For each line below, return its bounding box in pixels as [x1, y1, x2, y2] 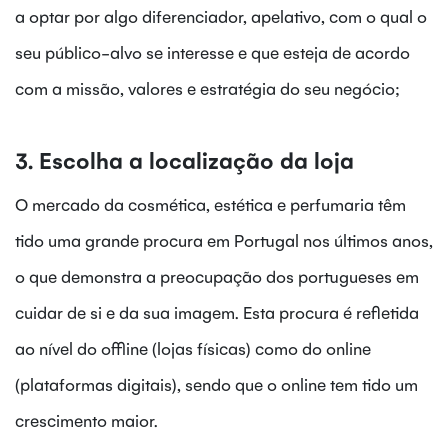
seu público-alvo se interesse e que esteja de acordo [15, 40, 410, 63]
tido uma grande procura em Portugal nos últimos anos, [15, 228, 433, 251]
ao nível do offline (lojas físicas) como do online [15, 336, 371, 359]
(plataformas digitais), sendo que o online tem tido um [15, 372, 418, 395]
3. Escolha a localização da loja [15, 144, 354, 174]
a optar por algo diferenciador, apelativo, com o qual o [15, 4, 427, 27]
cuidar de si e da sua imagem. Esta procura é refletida [15, 300, 419, 323]
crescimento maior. [15, 408, 158, 431]
